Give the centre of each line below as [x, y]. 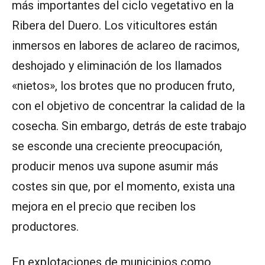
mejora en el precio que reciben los [104, 207]
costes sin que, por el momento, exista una [123, 187]
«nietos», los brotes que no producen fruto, [123, 86]
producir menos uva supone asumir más [115, 167]
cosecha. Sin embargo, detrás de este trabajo [129, 126]
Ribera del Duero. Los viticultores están [114, 26]
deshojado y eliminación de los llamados [117, 66]
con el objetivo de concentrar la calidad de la [128, 106]
